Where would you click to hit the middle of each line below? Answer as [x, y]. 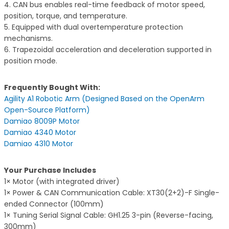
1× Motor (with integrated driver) [62, 182]
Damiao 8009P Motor [42, 121]
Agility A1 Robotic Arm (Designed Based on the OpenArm [104, 99]
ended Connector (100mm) [54, 204]
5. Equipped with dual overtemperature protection [94, 27]
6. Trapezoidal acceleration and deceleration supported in [108, 50]
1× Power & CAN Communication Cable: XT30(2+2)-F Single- [112, 193]
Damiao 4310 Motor [39, 144]
